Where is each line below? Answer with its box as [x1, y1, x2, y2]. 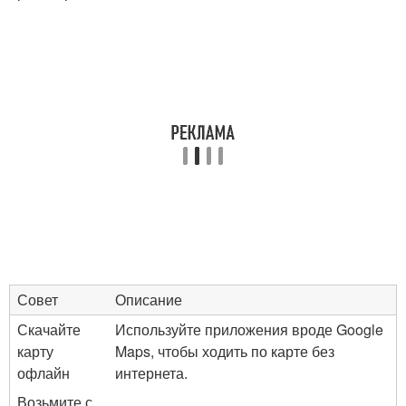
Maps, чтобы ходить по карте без [115, 341, 334, 362]
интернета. [115, 362, 188, 383]
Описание [115, 289, 182, 310]
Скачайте [17, 319, 81, 340]
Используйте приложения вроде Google [115, 319, 383, 340]
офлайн [17, 362, 70, 383]
